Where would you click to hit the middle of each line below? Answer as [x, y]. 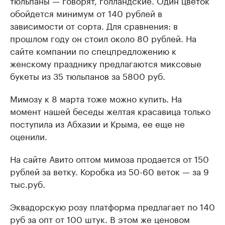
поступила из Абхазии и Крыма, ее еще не [97, 123]
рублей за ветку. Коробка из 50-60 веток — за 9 [109, 171]
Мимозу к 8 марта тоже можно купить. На [96, 98]
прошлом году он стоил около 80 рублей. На [103, 38]
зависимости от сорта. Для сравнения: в [94, 25]
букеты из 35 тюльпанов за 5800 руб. [88, 75]
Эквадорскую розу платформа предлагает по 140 [113, 206]
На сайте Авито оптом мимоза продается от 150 [109, 158]
